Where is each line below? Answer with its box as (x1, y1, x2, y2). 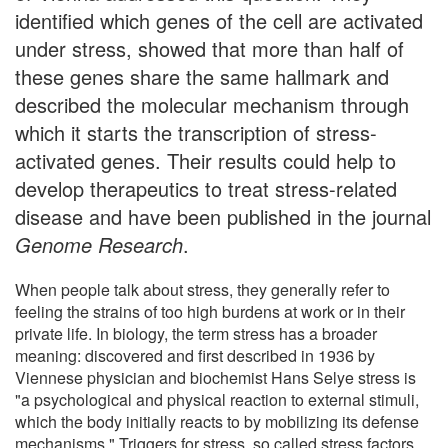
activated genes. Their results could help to (15, 145, 396, 175)
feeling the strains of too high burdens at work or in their (15, 299, 405, 323)
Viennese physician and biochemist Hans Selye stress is (15, 365, 416, 389)
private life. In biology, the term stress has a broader (15, 321, 377, 345)
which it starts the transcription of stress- (15, 117, 377, 147)
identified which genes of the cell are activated (15, 5, 423, 35)
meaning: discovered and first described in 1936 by (15, 343, 375, 367)
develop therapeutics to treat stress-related (15, 173, 397, 203)
